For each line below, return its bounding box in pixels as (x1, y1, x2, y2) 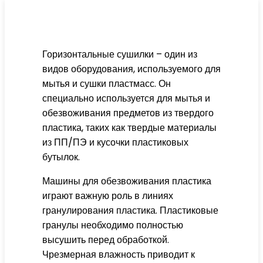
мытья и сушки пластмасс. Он (42, 77, 171, 90)
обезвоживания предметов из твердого (42, 106, 214, 120)
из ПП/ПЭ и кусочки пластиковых (42, 136, 188, 149)
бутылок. (42, 150, 80, 164)
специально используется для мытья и (42, 92, 210, 105)
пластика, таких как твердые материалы (42, 121, 217, 134)
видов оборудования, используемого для (42, 62, 221, 76)
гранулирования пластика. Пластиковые (42, 204, 218, 217)
